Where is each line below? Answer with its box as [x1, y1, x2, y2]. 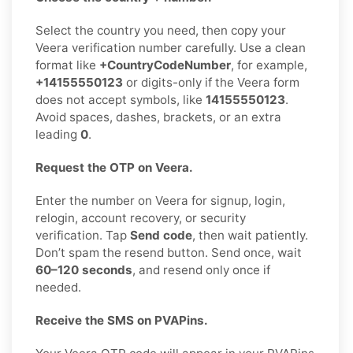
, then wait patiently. [192, 227, 308, 243]
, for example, [231, 57, 307, 72]
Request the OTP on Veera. [35, 159, 193, 175]
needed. [35, 279, 81, 295]
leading [35, 126, 80, 142]
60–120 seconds [35, 262, 132, 277]
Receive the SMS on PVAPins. [35, 312, 208, 328]
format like [35, 57, 99, 72]
